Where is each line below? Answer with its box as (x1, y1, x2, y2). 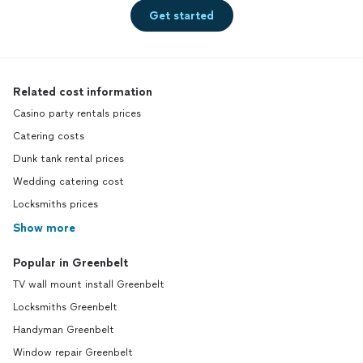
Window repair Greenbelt (13, 347, 133, 358)
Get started (149, 8, 214, 23)
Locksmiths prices (13, 199, 98, 210)
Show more (13, 221, 75, 235)
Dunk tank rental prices (13, 153, 124, 164)
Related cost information (13, 85, 152, 99)
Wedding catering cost (13, 176, 124, 187)
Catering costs (13, 130, 84, 142)
